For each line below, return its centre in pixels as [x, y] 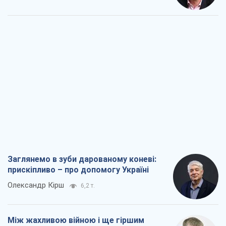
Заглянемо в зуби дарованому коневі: [82, 159]
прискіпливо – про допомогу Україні [78, 170]
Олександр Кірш [36, 185]
